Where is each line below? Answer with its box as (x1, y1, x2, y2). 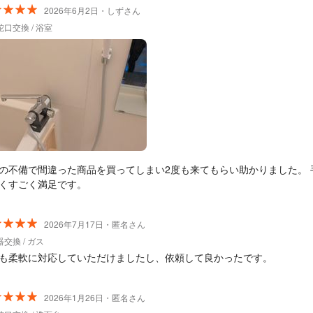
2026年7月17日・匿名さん (44, 218, 145, 230)
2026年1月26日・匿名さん (44, 291, 145, 303)
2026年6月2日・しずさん (44, 4, 140, 16)
